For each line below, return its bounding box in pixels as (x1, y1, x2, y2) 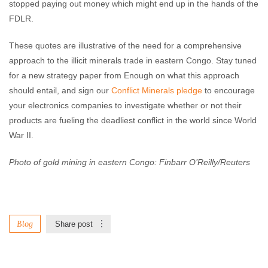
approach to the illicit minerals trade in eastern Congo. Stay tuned (9, 56, 257, 65)
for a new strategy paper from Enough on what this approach (9, 71, 239, 80)
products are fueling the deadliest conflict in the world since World (9, 115, 257, 125)
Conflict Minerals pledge (111, 86, 202, 95)
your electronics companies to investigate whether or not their (9, 100, 242, 110)
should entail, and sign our (9, 86, 111, 95)
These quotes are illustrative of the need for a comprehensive (9, 41, 242, 50)
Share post (55, 220, 93, 229)
